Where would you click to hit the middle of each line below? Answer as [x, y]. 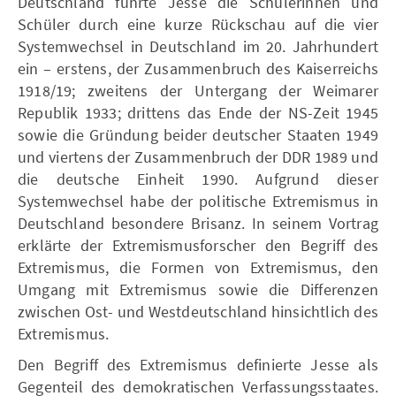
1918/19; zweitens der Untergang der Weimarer [198, 90]
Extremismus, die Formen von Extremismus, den [198, 267]
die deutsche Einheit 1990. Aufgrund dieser [198, 179]
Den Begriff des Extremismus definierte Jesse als [198, 364]
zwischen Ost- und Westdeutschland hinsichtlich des [198, 311]
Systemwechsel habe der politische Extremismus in [198, 201]
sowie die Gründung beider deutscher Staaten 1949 [198, 134]
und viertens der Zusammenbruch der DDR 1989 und [198, 156]
